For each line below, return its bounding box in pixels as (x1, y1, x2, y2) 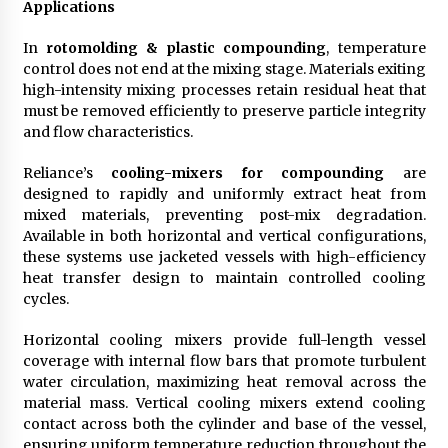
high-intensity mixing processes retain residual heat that (22, 80, 426, 99)
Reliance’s (22, 163, 111, 182)
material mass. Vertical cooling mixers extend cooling (22, 393, 426, 412)
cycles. (22, 289, 69, 308)
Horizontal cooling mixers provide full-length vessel (22, 330, 426, 349)
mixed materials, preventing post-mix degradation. (22, 205, 426, 224)
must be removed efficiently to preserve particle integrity (22, 101, 426, 120)
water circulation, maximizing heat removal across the (22, 372, 426, 391)
